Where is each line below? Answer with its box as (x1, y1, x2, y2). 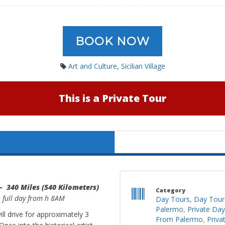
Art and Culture (68, 61, 117, 71)
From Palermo (156, 214, 203, 224)
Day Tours (156, 194, 190, 204)
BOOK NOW (75, 34, 150, 48)
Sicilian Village (121, 61, 165, 71)
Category (156, 186, 186, 194)
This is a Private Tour (59, 91, 166, 105)
